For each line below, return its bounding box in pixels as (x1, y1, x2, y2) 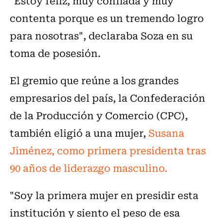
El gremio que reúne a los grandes (10, 73, 179, 88)
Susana (148, 125, 184, 141)
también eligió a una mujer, (10, 125, 148, 141)
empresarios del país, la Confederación (10, 90, 205, 106)
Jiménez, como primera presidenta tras (10, 143, 206, 158)
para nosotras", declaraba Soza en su (10, 28, 193, 43)
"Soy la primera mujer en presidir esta (10, 187, 199, 203)
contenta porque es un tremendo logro (10, 10, 204, 26)
